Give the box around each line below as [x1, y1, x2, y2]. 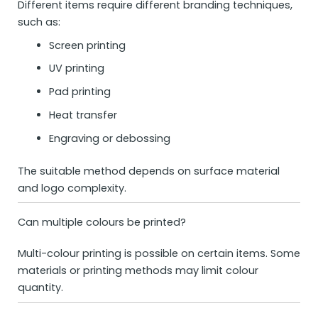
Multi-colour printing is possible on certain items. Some [18, 246, 300, 261]
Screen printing [48, 38, 126, 53]
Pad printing [48, 84, 111, 99]
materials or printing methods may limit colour [18, 263, 258, 278]
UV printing [48, 61, 104, 76]
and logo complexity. [18, 180, 126, 195]
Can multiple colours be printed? [18, 215, 186, 230]
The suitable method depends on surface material [18, 163, 280, 178]
